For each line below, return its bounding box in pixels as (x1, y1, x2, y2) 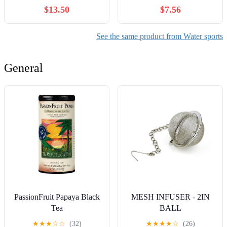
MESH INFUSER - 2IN (131, 193, 210, 202)
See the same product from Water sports (96, 31, 223, 41)
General (4, 61, 43, 74)
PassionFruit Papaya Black (14, 193, 100, 202)
